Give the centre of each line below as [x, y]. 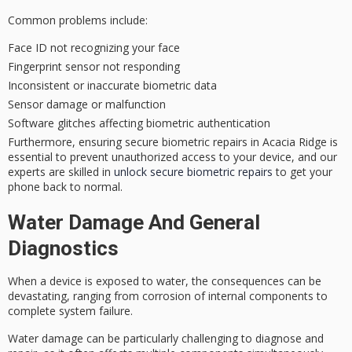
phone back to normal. [65, 186]
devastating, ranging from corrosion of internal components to [168, 296]
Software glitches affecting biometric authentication [139, 123]
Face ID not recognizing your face [94, 47]
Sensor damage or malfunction [87, 104]
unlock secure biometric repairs [193, 171]
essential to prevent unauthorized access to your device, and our [172, 156]
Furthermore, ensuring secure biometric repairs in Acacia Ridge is [173, 141]
